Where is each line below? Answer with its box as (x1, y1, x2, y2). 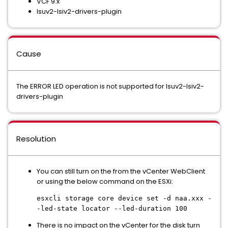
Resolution (16, 133, 56, 144)
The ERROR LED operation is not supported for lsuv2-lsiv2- (16, 81, 204, 91)
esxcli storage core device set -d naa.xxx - (37, 194, 212, 202)
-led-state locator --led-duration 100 (37, 205, 187, 212)
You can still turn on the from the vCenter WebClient (37, 166, 205, 176)
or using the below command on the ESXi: (37, 177, 173, 186)
